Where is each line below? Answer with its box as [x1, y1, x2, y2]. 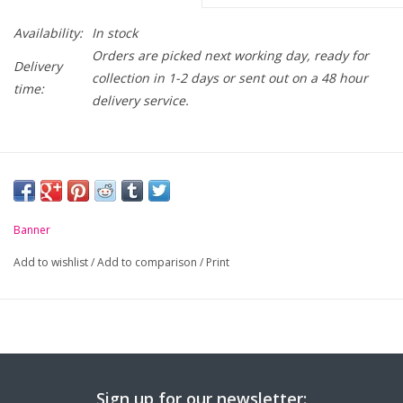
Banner [13, 222, 50, 238]
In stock [92, 24, 138, 42]
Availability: [13, 24, 83, 42]
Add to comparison [97, 255, 200, 271]
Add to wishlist [13, 255, 91, 271]
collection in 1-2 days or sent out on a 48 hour [92, 69, 368, 87]
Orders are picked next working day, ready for [92, 47, 369, 65]
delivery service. [92, 92, 189, 110]
